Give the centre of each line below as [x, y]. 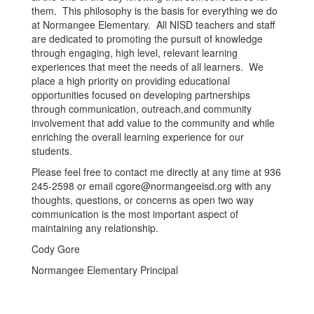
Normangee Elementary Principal [105, 270]
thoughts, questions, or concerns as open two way [143, 200]
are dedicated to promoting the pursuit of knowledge [147, 39]
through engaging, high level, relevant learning [135, 53]
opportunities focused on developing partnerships [141, 95]
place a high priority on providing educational [131, 81]
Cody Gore [56, 249]
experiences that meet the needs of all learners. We [148, 67]
